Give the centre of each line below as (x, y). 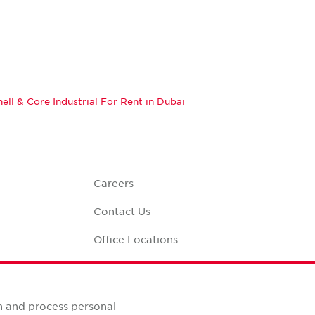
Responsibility (130, 277)
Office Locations (135, 239)
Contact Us (122, 211)
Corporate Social (137, 268)
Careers (113, 183)
